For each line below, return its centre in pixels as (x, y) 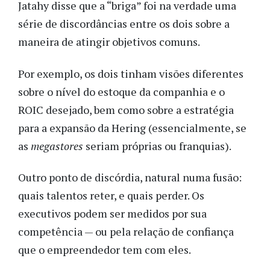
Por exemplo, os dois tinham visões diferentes (131, 73)
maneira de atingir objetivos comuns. (109, 42)
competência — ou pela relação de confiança (126, 232)
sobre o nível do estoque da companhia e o (121, 91)
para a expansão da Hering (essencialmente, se (132, 127)
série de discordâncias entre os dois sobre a (124, 24)
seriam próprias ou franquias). (159, 146)
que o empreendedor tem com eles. (105, 250)
